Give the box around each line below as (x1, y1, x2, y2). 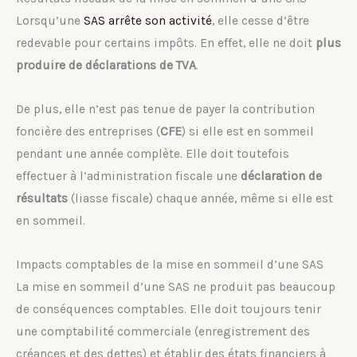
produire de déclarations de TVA (16, 58, 196, 73)
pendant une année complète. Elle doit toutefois (16, 147, 289, 162)
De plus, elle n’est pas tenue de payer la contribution (16, 102, 315, 117)
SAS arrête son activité (84, 14, 212, 29)
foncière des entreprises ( (16, 124, 160, 139)
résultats (16, 191, 68, 206)
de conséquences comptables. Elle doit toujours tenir (16, 302, 321, 317)
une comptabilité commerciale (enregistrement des (16, 324, 310, 339)
